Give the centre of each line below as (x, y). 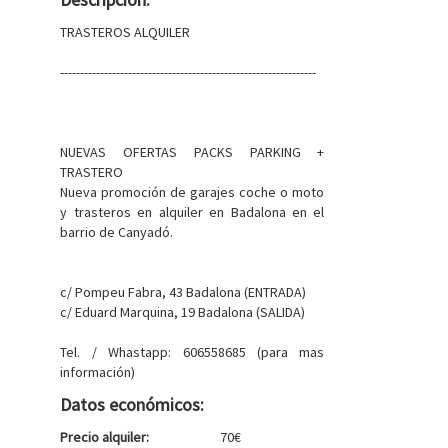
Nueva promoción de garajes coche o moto (192, 192)
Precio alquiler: (105, 437)
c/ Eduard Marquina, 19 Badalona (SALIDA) (183, 312)
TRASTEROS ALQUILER (125, 32)
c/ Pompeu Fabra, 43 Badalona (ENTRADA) (183, 292)
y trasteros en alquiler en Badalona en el (192, 212)
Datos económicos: (132, 404)
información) (98, 372)
